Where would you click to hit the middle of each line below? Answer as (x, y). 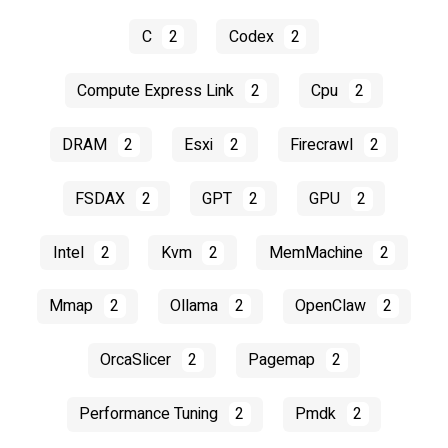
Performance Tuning (151, 414)
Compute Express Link (158, 90)
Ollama (196, 306)
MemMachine (317, 252)
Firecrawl (324, 144)
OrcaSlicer (138, 360)
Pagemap (284, 360)
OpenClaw (333, 306)
